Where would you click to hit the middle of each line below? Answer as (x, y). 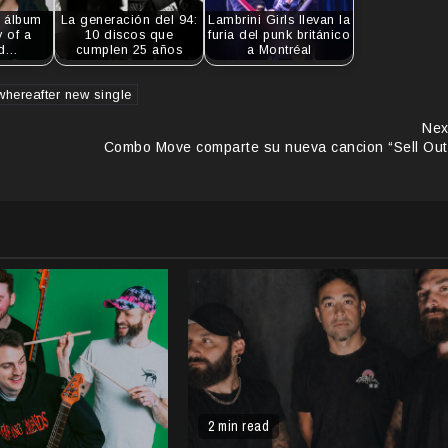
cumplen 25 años (129, 50)
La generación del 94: (129, 20)
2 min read (239, 425)
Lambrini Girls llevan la (279, 20)
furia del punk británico (279, 35)
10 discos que (129, 35)
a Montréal (279, 50)
